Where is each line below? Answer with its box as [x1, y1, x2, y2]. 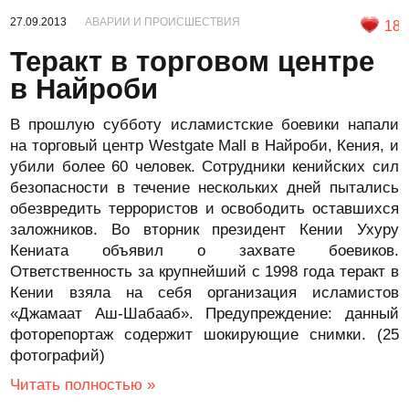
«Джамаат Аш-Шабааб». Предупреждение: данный [10, 305, 399, 322]
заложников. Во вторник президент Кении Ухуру [10, 221, 399, 238]
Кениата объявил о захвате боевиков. [10, 242, 399, 259]
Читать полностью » [10, 376, 156, 393]
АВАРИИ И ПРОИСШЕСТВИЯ [85, 16, 241, 28]
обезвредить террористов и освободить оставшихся [10, 200, 399, 217]
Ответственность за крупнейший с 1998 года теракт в [10, 263, 399, 280]
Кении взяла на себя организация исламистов [10, 284, 399, 301]
